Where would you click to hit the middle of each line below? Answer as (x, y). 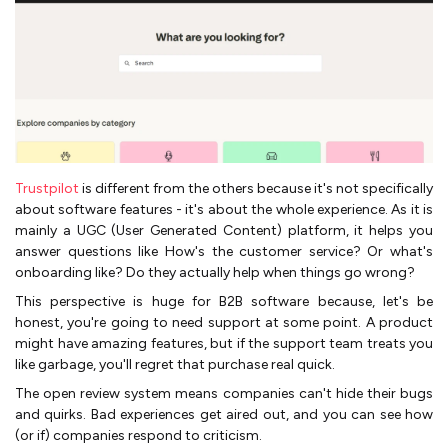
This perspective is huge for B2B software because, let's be (224, 301)
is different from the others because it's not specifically (256, 188)
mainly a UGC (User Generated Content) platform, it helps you (224, 230)
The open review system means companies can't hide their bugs (224, 393)
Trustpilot (47, 188)
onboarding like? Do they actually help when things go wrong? (215, 272)
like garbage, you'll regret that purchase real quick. (175, 364)
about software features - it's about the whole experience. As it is (224, 209)
